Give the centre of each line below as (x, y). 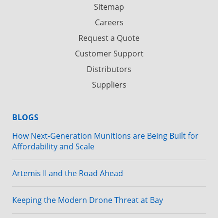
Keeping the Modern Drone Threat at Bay (88, 200)
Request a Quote (109, 38)
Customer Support (109, 53)
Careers (109, 22)
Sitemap (109, 7)
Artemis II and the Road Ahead (68, 173)
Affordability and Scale (53, 146)
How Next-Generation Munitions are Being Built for (105, 136)
